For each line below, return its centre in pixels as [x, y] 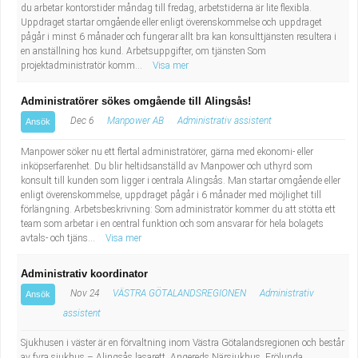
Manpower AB [135, 121]
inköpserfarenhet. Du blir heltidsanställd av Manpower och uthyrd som [167, 166]
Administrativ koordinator [84, 274]
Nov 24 [84, 293]
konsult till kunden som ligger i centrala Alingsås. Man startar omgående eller [181, 181]
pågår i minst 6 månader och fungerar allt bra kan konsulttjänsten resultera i [179, 37]
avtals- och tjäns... [59, 238]
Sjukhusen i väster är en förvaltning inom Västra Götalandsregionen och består [183, 343]
